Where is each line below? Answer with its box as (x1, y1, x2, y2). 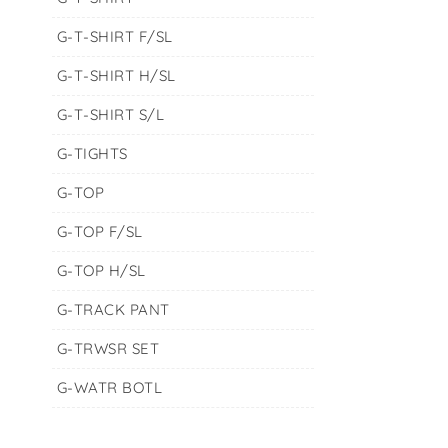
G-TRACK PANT (56, 300, 170, 319)
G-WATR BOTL (56, 378, 163, 397)
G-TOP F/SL (56, 222, 143, 241)
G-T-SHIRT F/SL (56, 27, 173, 46)
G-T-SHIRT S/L (56, 105, 165, 124)
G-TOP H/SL (56, 261, 146, 280)
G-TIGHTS (56, 144, 128, 163)
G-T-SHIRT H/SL (56, 66, 176, 85)
